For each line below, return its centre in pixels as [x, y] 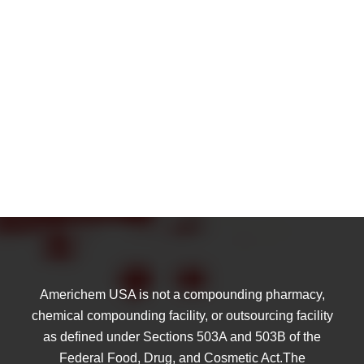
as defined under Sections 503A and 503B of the [182, 337]
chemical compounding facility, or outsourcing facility [182, 316]
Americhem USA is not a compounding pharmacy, [182, 295]
